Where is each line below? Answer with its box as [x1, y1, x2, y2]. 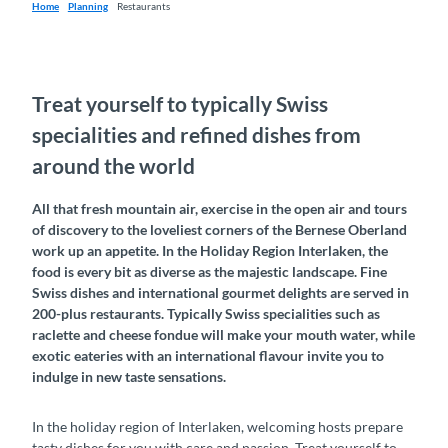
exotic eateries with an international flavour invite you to [32, 347, 384, 365]
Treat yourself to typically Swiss [32, 90, 328, 116]
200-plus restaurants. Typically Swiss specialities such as [32, 305, 380, 323]
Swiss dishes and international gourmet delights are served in [32, 284, 409, 302]
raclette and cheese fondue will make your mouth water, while [32, 326, 415, 344]
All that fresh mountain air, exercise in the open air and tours [32, 200, 407, 218]
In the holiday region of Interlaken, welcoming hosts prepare [32, 417, 403, 435]
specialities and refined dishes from [32, 121, 361, 147]
